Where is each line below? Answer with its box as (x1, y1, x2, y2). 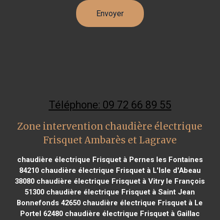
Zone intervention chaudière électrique (17, 120, 203, 132)
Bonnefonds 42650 (17, 198, 81, 207)
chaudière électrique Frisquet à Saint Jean (44, 187, 195, 196)
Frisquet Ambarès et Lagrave (43, 134, 177, 146)
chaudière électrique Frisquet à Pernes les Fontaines (17, 155, 203, 164)
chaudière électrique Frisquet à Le (81, 198, 203, 207)
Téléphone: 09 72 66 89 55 (48, 98, 171, 111)
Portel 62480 (20, 209, 63, 218)
